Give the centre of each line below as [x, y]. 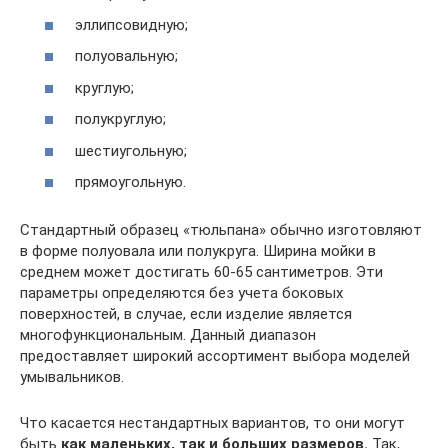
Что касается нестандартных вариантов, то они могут [212, 423]
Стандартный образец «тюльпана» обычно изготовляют [221, 230]
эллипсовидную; [131, 24]
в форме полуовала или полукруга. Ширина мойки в [198, 251]
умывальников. [72, 377]
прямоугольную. [130, 182]
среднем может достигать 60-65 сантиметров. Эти [201, 272]
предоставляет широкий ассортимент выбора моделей [215, 356]
